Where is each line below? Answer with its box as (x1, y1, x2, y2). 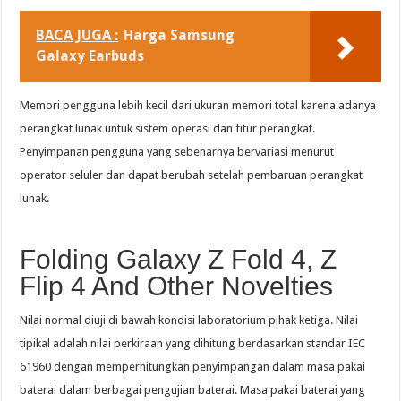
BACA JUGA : (36, 27, 119, 45)
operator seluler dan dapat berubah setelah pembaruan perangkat (20, 168, 363, 183)
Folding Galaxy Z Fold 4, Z (20, 244, 337, 275)
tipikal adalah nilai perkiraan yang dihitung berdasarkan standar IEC (20, 337, 366, 351)
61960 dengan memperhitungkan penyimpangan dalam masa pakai (20, 360, 366, 374)
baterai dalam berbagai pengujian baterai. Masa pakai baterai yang (20, 383, 366, 397)
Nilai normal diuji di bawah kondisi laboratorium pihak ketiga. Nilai (20, 313, 359, 328)
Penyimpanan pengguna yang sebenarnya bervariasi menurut (20, 145, 335, 159)
